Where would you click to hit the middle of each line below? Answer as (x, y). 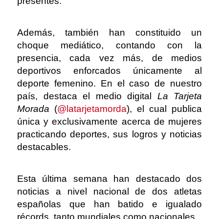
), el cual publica (164, 109)
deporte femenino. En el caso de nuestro (109, 83)
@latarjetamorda (92, 109)
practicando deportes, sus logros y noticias (109, 134)
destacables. (44, 147)
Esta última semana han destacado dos (109, 178)
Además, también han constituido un (109, 32)
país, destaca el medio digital (87, 96)
